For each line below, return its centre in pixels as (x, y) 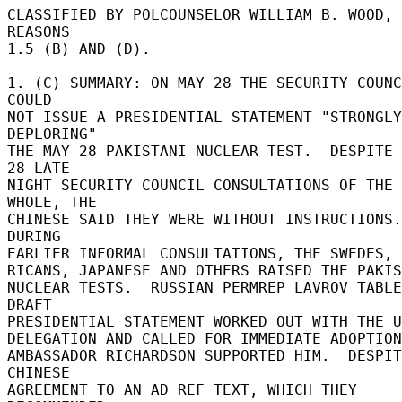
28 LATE (43, 168)
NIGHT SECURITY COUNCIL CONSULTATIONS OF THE (200, 185)
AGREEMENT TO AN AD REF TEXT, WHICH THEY (182, 389)
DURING (39, 236)
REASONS (43, 31)
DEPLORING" (57, 134)
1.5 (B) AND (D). (83, 48)
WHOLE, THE (57, 202)
